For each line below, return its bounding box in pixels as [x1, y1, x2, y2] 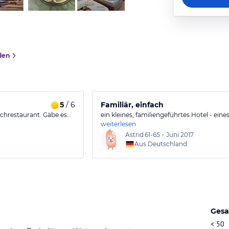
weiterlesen [101, 120, 136, 128]
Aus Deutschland [134, 140, 187, 148]
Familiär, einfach [101, 100, 164, 109]
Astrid [125, 131, 144, 139]
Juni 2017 [166, 131, 194, 139]
